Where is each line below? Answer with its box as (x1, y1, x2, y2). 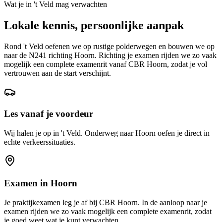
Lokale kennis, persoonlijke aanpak (4, 18, 184, 32)
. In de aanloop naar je (138, 198, 207, 207)
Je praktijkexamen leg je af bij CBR (4, 198, 117, 207)
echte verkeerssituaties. (4, 138, 75, 147)
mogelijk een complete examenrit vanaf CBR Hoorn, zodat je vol (4, 59, 207, 68)
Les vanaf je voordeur (4, 109, 93, 119)
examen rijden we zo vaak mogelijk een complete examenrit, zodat (4, 207, 212, 216)
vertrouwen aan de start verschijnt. (4, 68, 111, 77)
